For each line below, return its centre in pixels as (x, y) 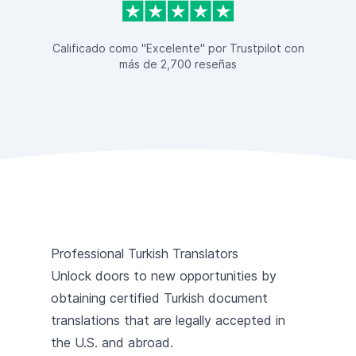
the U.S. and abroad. (112, 342)
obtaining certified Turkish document (159, 298)
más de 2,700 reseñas (178, 64)
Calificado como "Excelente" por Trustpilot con (178, 48)
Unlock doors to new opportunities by (164, 275)
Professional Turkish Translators (145, 253)
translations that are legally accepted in (168, 320)
